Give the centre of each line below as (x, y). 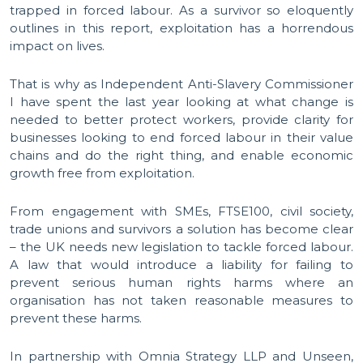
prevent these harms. (76, 318)
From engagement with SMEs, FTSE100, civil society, (181, 211)
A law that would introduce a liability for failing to (181, 265)
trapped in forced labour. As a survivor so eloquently (181, 10)
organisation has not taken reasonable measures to (181, 300)
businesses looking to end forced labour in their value (181, 137)
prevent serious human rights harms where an (181, 282)
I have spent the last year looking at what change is (181, 102)
